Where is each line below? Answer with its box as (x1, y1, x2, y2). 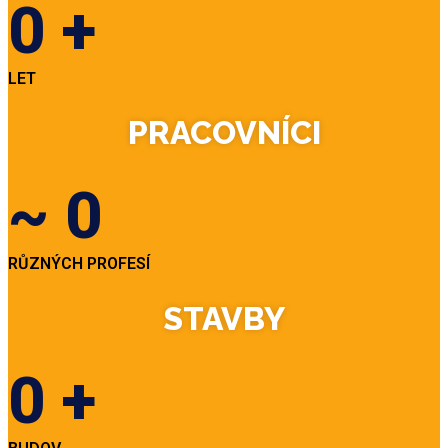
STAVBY (163, 299, 285, 337)
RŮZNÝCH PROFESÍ (8, 253, 150, 273)
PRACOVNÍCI (127, 114, 321, 152)
